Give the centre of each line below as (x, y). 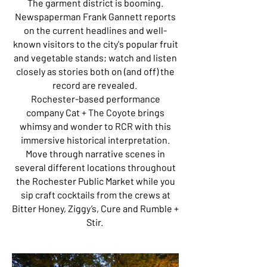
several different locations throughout (95, 167)
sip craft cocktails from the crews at (95, 195)
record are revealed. (95, 85)
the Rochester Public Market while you (95, 181)
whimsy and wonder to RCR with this (95, 126)
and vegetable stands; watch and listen (95, 58)
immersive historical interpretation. (95, 140)
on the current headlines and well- (95, 30)
